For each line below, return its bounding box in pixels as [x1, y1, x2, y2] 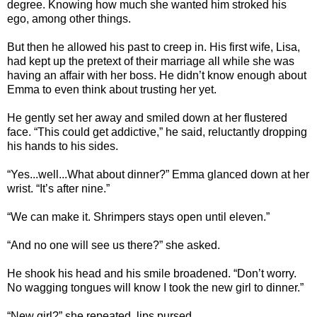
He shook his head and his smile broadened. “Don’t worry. [7, 267, 296, 280]
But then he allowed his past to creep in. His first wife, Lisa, [7, 41, 300, 54]
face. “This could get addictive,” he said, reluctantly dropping [7, 126, 307, 139]
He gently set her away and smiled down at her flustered [7, 112, 287, 125]
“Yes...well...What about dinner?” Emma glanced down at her [7, 168, 309, 181]
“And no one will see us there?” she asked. [7, 239, 220, 252]
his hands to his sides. [7, 140, 118, 153]
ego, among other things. [7, 13, 131, 25]
